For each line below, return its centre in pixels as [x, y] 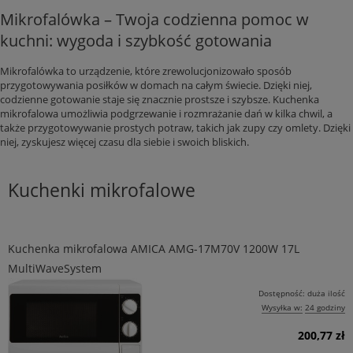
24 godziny [325, 308]
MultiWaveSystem [55, 269]
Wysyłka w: [282, 308]
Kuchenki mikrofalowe [102, 190]
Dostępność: [282, 294]
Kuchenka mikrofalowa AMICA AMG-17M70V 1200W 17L [154, 249]
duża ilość [326, 294]
